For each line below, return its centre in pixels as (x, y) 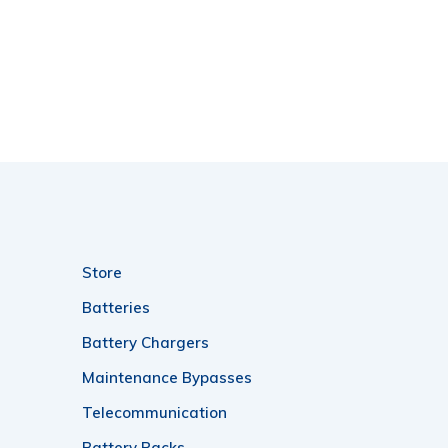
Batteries (116, 307)
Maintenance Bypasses (167, 377)
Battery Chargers (145, 342)
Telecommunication (154, 412)
